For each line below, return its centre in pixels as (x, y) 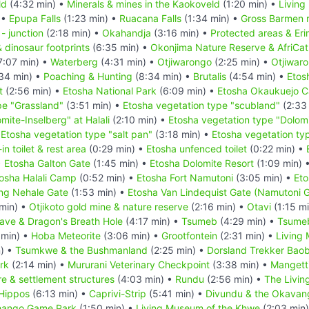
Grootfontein (189, 235)
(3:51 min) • (93, 105)
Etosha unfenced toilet (197, 148)
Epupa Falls (35, 18)
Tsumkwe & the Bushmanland (81, 250)
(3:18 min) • (182, 134)
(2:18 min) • (73, 32)
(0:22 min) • (277, 148)
